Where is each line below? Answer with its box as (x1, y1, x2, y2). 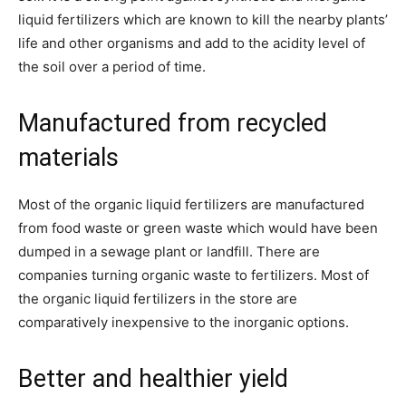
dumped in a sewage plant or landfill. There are (18, 242, 320, 260)
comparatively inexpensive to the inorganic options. (18, 313, 349, 331)
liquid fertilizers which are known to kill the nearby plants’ (18, 10, 388, 28)
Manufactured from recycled (18, 108, 327, 138)
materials (18, 142, 119, 172)
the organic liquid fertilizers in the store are (18, 289, 297, 307)
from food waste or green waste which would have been (18, 218, 378, 237)
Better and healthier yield (18, 363, 288, 393)
